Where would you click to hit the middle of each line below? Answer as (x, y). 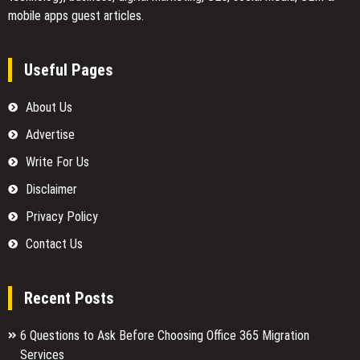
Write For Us (57, 162)
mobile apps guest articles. (76, 15)
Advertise (50, 134)
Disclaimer (51, 189)
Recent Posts (69, 298)
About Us (49, 107)
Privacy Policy (62, 216)
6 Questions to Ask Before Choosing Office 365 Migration (165, 335)
